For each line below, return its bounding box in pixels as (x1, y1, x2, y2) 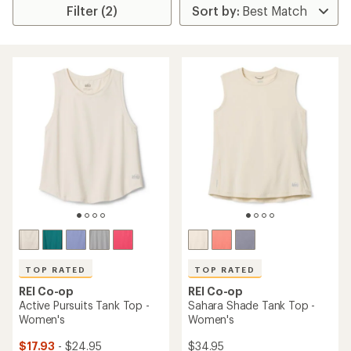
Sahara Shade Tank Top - (188, 299, 316, 312)
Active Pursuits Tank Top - (19, 299, 150, 312)
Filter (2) (67, 3, 118, 18)
